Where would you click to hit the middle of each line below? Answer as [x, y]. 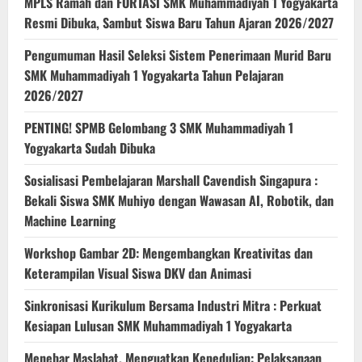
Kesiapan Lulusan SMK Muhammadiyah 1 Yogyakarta [158, 326]
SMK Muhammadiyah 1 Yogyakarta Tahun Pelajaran [154, 76]
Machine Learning [70, 221]
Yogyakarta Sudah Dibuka [90, 148]
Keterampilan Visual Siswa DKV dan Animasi [138, 274]
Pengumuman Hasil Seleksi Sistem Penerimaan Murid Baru [178, 55]
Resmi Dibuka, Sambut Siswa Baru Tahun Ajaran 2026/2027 [179, 23]
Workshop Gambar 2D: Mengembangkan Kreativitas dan [168, 253]
